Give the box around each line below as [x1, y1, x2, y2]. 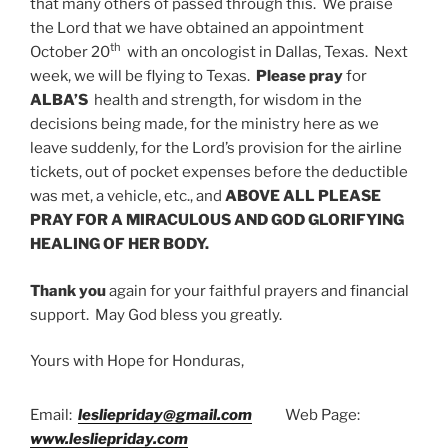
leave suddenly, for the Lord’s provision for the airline [30, 139, 402, 158]
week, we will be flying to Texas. [30, 67, 256, 86]
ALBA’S [30, 91, 88, 110]
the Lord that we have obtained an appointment [30, 19, 364, 38]
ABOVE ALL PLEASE [225, 187, 381, 206]
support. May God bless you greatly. [30, 305, 285, 324]
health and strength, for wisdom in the [88, 91, 362, 110]
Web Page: [285, 405, 363, 424]
